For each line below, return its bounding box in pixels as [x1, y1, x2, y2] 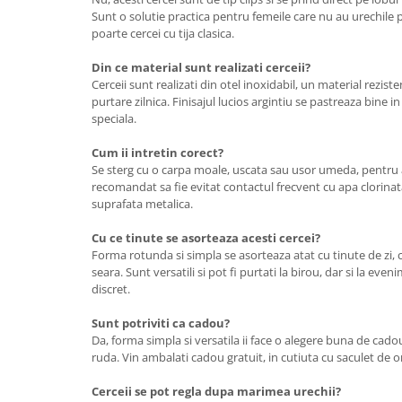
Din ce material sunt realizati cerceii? [92, 59, 310, 75]
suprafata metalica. [92, 196, 193, 212]
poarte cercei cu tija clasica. [92, 25, 234, 41]
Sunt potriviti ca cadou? [92, 315, 230, 331]
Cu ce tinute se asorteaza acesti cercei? [92, 230, 320, 246]
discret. [92, 281, 130, 297]
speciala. [92, 110, 136, 127]
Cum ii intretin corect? [92, 144, 223, 161]
